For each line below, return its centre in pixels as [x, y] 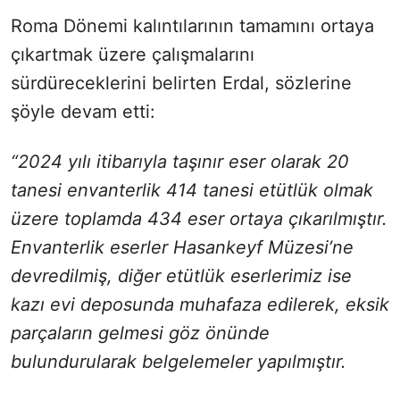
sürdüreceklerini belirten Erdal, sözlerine [181, 83]
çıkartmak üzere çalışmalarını [133, 54]
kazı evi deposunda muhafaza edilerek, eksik [200, 304]
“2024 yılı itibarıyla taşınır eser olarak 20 [180, 161]
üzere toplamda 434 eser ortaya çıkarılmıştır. [199, 218]
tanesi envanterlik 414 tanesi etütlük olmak [192, 190]
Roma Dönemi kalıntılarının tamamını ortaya [192, 25]
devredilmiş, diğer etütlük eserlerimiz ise [181, 275]
